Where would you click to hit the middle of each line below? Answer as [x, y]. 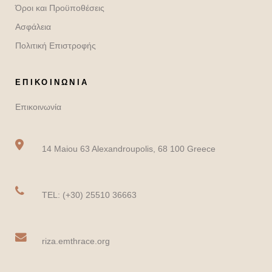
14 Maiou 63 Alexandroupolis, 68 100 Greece [129, 149]
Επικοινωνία [38, 107]
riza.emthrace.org [76, 241]
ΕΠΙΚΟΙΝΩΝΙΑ [52, 82]
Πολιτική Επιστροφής [56, 46]
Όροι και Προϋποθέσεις [60, 8]
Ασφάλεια [33, 27]
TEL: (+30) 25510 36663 [89, 195]
